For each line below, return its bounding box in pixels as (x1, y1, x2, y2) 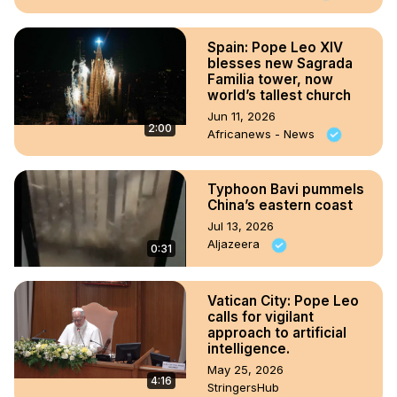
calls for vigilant (207, 307, 314, 325)
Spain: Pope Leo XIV (207, 38, 343, 56)
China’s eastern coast (207, 197, 353, 214)
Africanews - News (207, 126, 318, 141)
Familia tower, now (207, 70, 333, 88)
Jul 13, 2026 (207, 219, 274, 234)
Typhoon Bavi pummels (207, 181, 364, 198)
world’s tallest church (207, 86, 351, 104)
